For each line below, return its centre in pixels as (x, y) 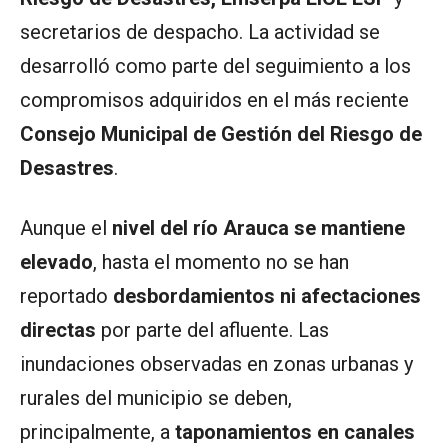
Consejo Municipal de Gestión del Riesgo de (221, 133)
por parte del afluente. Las (212, 329)
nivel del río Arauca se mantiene (258, 227)
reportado (66, 295)
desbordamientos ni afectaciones (267, 295)
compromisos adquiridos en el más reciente (214, 99)
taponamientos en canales (295, 431)
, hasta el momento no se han (221, 261)
